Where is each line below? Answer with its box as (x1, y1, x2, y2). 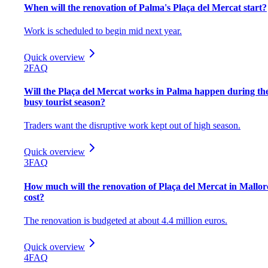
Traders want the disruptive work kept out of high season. (24, 120, 240, 131)
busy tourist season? (24, 97, 105, 108)
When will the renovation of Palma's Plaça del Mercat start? (24, 2, 267, 13)
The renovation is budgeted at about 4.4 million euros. (24, 215, 227, 226)
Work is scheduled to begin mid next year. (24, 25, 182, 36)
